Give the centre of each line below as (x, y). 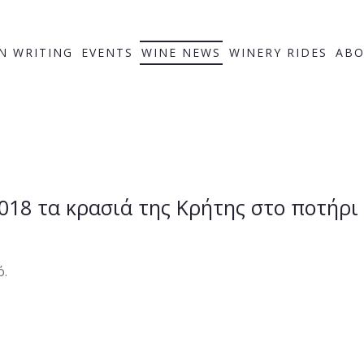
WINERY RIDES (278, 52)
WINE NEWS (181, 52)
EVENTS (107, 52)
